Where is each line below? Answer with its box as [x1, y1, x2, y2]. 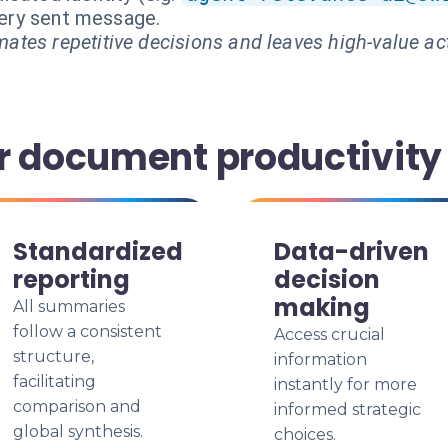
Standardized [13, 235, 183, 268]
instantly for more [274, 375, 417, 394]
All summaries [13, 297, 125, 316]
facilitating [13, 372, 96, 391]
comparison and [13, 397, 141, 416]
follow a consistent [13, 322, 162, 341]
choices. [274, 425, 336, 444]
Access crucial [274, 325, 385, 344]
